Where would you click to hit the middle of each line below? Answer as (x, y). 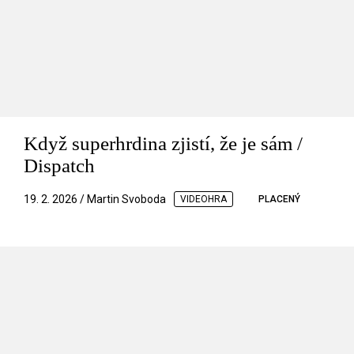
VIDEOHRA (203, 199)
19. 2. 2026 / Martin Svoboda (95, 199)
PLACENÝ (279, 199)
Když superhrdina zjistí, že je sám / (163, 143)
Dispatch (59, 165)
